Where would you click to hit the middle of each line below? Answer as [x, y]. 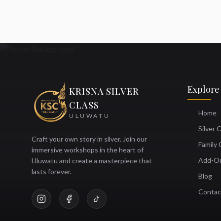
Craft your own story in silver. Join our [89, 139]
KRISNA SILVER [104, 91]
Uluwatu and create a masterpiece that [92, 161]
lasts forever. [52, 171]
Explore [203, 89]
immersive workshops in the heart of [88, 150]
